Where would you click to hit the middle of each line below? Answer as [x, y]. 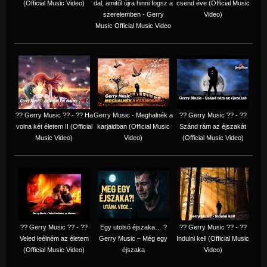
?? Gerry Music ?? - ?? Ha [54, 115]
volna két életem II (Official [54, 126]
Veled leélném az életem [54, 238]
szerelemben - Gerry [133, 14]
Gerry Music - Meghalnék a [133, 115]
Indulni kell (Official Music [213, 238]
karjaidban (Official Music [133, 126]
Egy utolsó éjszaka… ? [133, 227]
